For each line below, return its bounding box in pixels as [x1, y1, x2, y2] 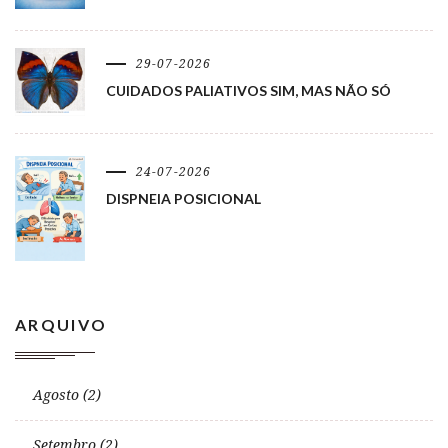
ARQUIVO [15, 314, 108, 334]
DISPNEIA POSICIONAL [106, 189, 261, 207]
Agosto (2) [33, 386, 101, 403]
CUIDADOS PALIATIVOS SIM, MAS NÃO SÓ [106, 82, 391, 99]
